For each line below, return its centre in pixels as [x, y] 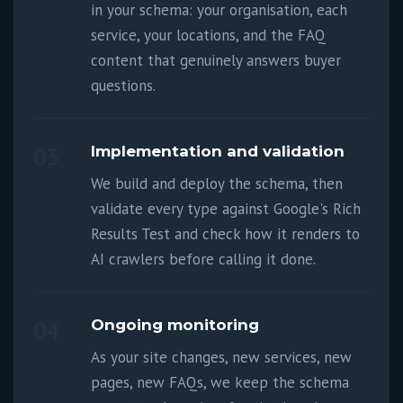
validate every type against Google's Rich [226, 209]
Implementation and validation [218, 151]
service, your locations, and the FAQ [209, 35]
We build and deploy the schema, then [217, 184]
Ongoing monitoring [175, 325]
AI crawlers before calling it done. [204, 259]
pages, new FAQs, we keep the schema [220, 382]
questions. [124, 85]
